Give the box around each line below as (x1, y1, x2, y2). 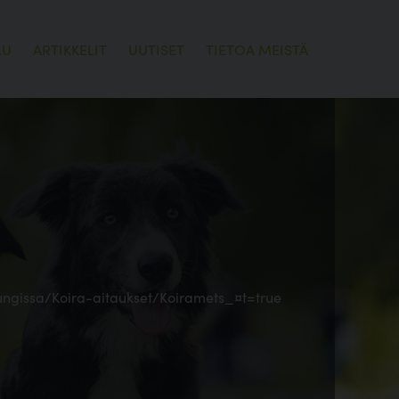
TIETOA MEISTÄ (206, 39, 308, 59)
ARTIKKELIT (33, 39, 107, 59)
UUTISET (128, 39, 184, 59)
